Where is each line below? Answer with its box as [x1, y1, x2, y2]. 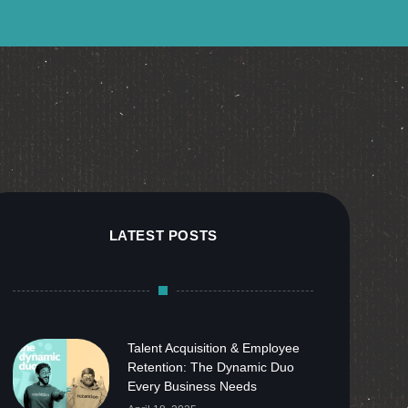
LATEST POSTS [108, 228, 218, 243]
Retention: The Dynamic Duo [127, 360, 294, 374]
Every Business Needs [127, 379, 257, 393]
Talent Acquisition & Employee [127, 341, 300, 355]
